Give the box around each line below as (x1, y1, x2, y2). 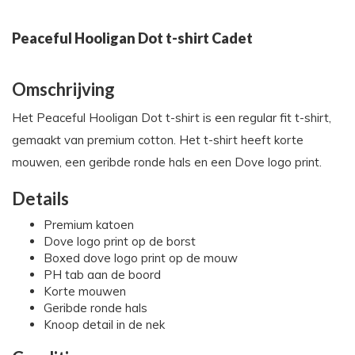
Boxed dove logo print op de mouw (44, 250, 238, 266)
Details (12, 188, 69, 210)
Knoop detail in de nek (44, 317, 165, 333)
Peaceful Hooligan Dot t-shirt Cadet (12, 29, 253, 48)
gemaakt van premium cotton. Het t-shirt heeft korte (12, 132, 303, 148)
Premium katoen (44, 217, 134, 233)
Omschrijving (12, 78, 115, 101)
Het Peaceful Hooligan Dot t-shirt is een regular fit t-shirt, (12, 110, 331, 126)
